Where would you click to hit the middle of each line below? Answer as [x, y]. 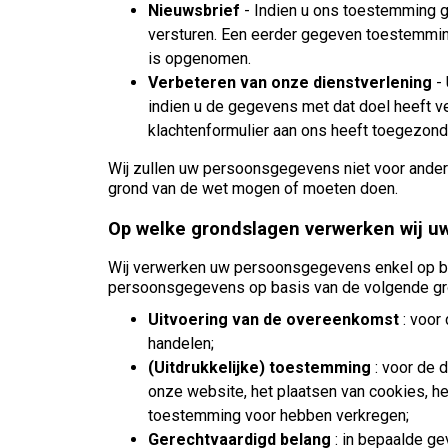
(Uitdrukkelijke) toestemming [259, 367]
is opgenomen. [199, 59]
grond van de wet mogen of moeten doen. [253, 189]
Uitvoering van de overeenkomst [273, 319]
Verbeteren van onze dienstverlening [292, 83]
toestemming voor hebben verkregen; [278, 415]
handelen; [181, 343]
